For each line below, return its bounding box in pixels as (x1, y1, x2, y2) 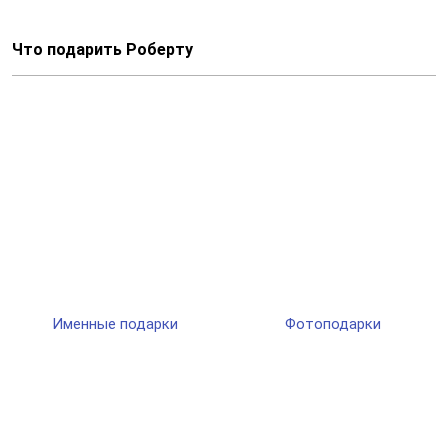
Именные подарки (52, 314, 178, 333)
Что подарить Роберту (12, 39, 193, 59)
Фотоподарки (285, 314, 381, 333)
